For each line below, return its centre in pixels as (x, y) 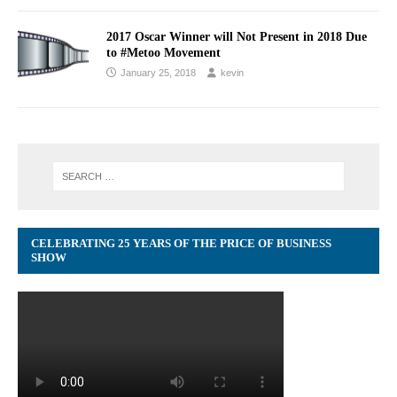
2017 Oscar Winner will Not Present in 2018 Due (237, 37)
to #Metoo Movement (163, 53)
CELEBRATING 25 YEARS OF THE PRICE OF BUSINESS (181, 243)
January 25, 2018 (158, 73)
